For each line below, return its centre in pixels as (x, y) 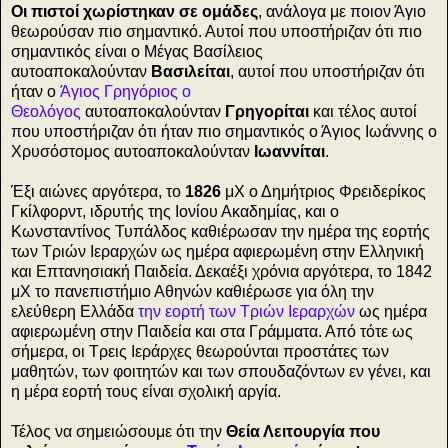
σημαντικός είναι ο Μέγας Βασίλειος (137, 52)
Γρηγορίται (267, 112)
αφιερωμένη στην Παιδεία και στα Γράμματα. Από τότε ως (212, 332)
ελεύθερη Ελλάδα (74, 312)
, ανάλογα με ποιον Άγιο (342, 12)
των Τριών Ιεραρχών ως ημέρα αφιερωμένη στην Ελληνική (217, 252)
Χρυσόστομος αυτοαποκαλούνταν (132, 152)
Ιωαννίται (289, 152)
